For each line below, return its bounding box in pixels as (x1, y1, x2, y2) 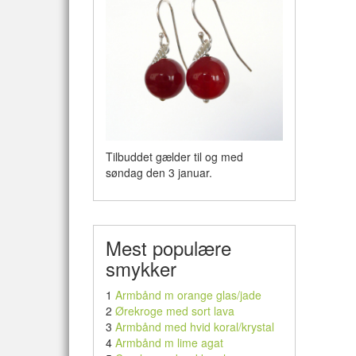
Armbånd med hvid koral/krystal (115, 319, 274, 335)
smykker (106, 254, 176, 282)
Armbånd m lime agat (115, 335, 223, 350)
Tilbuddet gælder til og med (106, 149, 243, 164)
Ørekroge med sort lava (115, 303, 234, 319)
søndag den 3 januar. (106, 164, 212, 180)
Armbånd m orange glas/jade (115, 287, 261, 303)
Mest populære (106, 234, 231, 261)
